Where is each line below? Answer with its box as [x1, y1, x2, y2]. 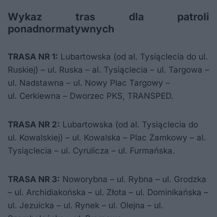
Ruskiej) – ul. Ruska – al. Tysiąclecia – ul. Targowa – [8, 65, 209, 75]
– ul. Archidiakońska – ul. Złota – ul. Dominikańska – [8, 187, 208, 197]
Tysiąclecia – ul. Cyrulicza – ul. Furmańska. [8, 146, 175, 155]
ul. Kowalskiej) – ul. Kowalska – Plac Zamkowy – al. [8, 133, 206, 142]
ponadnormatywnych [8, 23, 114, 35]
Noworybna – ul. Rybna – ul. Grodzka [60, 174, 206, 184]
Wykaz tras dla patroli [8, 11, 209, 23]
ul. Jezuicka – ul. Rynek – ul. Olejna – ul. [8, 201, 163, 210]
